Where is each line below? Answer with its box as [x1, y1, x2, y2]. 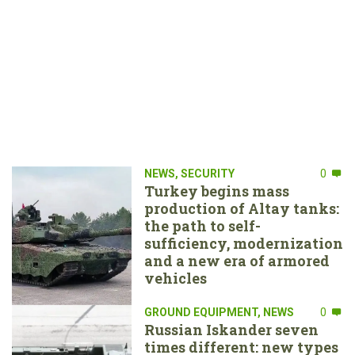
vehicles [143, 268, 207, 288]
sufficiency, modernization [143, 233, 343, 253]
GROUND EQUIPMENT [143, 305, 258, 319]
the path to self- [143, 216, 261, 235]
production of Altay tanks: [143, 198, 339, 218]
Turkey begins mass [143, 181, 289, 200]
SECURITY [180, 166, 235, 180]
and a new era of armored [143, 250, 330, 270]
